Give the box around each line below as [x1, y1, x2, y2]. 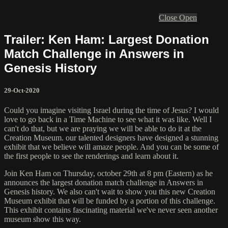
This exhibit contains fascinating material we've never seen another [4, 206, 218, 215]
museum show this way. [4, 215, 81, 224]
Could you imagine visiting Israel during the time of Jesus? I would [4, 106, 219, 115]
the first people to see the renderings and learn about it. [4, 152, 179, 161]
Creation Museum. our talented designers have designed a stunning [4, 133, 218, 142]
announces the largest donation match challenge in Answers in [4, 178, 203, 187]
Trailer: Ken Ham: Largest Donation [4, 32, 209, 46]
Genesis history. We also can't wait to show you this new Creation [4, 187, 215, 196]
